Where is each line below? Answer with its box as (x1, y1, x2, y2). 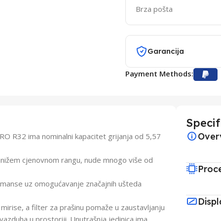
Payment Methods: (125, 69, 193, 78)
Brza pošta (135, 4, 173, 14)
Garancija (147, 46, 184, 56)
